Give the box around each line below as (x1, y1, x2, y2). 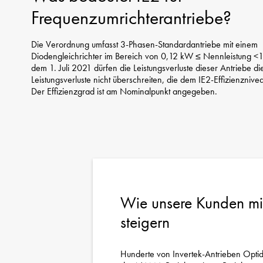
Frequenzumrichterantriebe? (31, 6, 231, 30)
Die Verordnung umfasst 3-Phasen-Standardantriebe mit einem (31, 38, 258, 50)
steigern (120, 212, 170, 232)
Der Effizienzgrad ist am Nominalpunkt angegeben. (31, 85, 217, 97)
